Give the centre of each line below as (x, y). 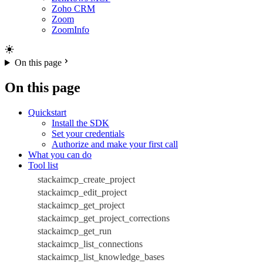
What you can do (60, 154)
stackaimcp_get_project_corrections (104, 218)
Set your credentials (88, 133)
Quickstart (47, 112)
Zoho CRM (73, 9)
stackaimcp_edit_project (82, 192)
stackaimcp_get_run (75, 231)
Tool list (43, 165)
